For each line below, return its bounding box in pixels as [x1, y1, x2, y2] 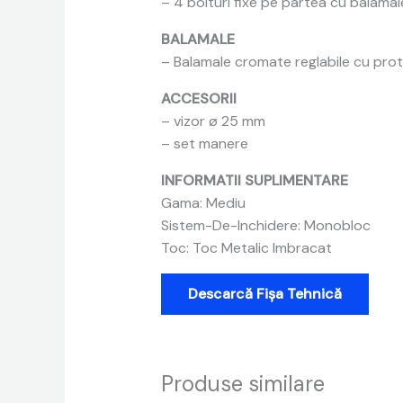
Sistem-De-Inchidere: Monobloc [160, 216, 371, 236]
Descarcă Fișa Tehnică [187, 284, 342, 304]
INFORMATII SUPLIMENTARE [160, 171, 348, 191]
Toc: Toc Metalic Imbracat [160, 238, 332, 258]
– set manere [160, 134, 248, 154]
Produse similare [160, 370, 325, 399]
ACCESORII [160, 89, 237, 109]
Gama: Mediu [160, 193, 246, 213]
